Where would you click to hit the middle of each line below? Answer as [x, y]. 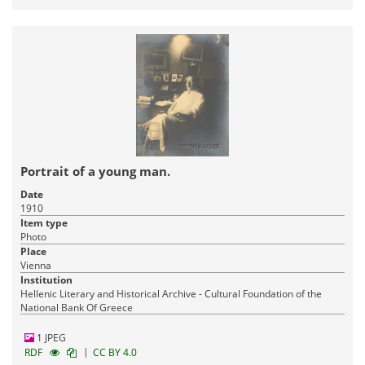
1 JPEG [50, 337]
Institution [46, 279]
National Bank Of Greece [77, 307]
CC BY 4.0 [115, 352]
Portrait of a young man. [95, 171]
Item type [44, 222]
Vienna [36, 265]
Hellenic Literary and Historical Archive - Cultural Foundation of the [171, 293]
